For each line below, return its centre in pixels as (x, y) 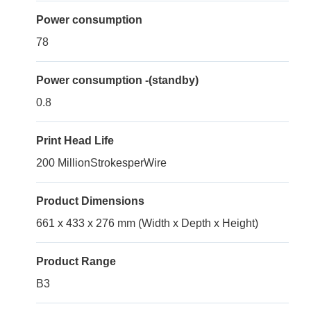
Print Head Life (75, 141)
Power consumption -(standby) (117, 80)
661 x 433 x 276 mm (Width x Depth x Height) (147, 223)
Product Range (76, 261)
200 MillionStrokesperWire (101, 163)
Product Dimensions (90, 201)
